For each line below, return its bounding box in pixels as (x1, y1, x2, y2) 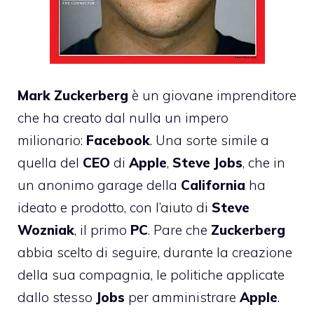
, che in (243, 153, 285, 171)
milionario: (18, 131, 86, 149)
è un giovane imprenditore (128, 86, 296, 104)
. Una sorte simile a (150, 131, 269, 149)
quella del (18, 153, 83, 171)
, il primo (74, 221, 130, 238)
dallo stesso (18, 288, 96, 306)
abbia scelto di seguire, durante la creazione (18, 243, 292, 261)
